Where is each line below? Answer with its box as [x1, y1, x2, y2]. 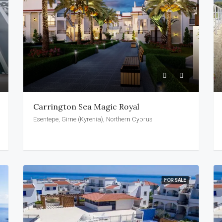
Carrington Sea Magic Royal [33, 101, 140, 111]
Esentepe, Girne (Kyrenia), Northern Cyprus [33, 115, 153, 123]
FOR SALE [164, 177, 186, 183]
